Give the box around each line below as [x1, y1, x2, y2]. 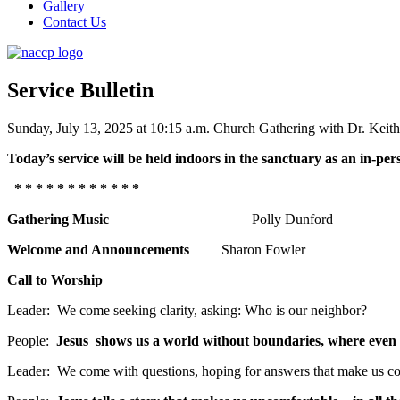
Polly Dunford [252, 211, 354, 227]
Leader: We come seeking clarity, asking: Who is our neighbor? [7, 302, 367, 318]
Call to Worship [7, 271, 106, 287]
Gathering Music [7, 211, 159, 227]
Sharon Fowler [221, 241, 305, 257]
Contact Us [43, 14, 106, 29]
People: [7, 332, 56, 348]
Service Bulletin [7, 78, 154, 102]
